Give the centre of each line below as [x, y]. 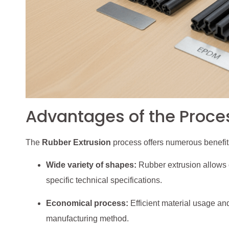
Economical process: [87, 203]
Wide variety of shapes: [91, 165]
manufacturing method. [87, 218]
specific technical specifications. [104, 180]
